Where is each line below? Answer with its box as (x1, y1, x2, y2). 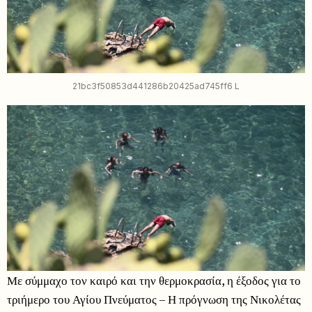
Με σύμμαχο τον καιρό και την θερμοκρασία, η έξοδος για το (7, 272, 301, 289)
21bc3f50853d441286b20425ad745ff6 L (72, 80, 240, 91)
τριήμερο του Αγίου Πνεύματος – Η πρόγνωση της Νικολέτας (7, 291, 301, 308)
